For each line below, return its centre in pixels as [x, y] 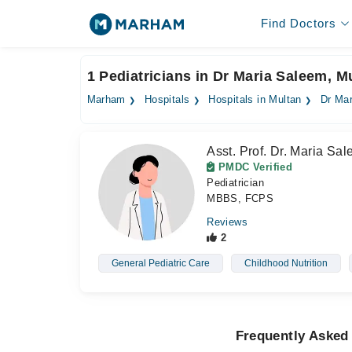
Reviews [227, 222]
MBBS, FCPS [240, 198]
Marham [106, 100]
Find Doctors [298, 23]
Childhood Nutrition [286, 263]
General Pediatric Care [160, 263]
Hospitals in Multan [255, 100]
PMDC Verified [254, 167]
